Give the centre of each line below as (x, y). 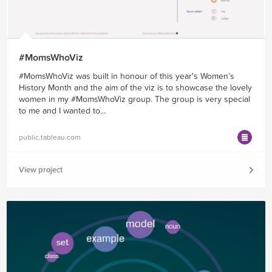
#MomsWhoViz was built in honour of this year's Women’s (127, 76)
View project (41, 170)
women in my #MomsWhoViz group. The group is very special (134, 99)
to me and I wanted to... (62, 110)
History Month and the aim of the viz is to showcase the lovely (135, 87)
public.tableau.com (50, 137)
